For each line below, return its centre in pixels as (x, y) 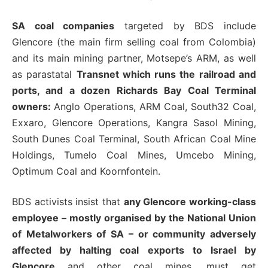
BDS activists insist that (68, 202)
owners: (33, 107)
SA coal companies (63, 26)
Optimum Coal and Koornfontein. (86, 171)
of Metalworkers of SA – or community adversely (134, 234)
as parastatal (44, 74)
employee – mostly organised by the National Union (134, 218)
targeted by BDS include (185, 26)
